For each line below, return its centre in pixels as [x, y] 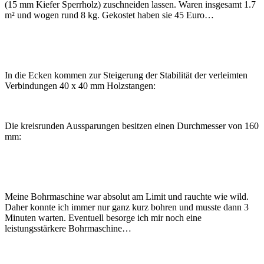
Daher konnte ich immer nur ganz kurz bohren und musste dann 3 [127, 207]
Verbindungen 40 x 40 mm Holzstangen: [80, 86]
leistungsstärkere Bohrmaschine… [68, 229]
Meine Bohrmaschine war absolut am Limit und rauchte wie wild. [127, 197]
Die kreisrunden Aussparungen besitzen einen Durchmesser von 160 [132, 126]
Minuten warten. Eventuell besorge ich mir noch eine [103, 218]
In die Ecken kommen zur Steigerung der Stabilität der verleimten [126, 75]
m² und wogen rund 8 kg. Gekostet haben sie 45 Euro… [109, 15]
